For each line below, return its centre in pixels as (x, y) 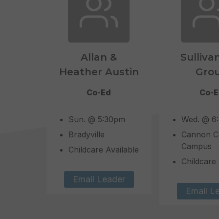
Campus (196, 146)
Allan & (99, 57)
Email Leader (99, 179)
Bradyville (86, 134)
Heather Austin (99, 72)
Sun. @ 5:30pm (97, 119)
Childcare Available (103, 150)
